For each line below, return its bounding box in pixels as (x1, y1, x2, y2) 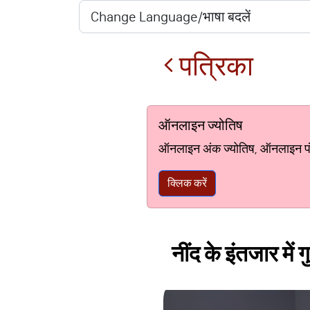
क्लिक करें (167, 176, 207, 190)
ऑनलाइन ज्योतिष (158, 117, 243, 134)
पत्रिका (174, 49, 253, 83)
